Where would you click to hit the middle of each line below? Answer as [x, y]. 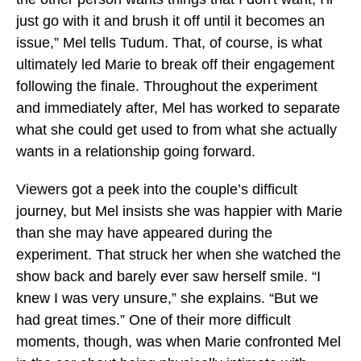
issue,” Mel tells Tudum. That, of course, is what [169, 43]
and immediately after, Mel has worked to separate [178, 108]
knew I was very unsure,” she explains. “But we [167, 298]
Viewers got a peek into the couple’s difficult [157, 189]
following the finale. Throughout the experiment [167, 86]
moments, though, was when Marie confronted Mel [178, 342]
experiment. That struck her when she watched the [178, 255]
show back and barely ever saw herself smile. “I [168, 276]
